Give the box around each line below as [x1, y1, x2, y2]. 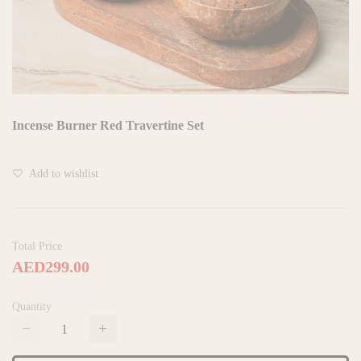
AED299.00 [12, 257, 89, 275]
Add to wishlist [27, 167, 98, 179]
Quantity [12, 300, 52, 312]
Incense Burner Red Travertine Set [12, 118, 204, 131]
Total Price [12, 239, 62, 251]
